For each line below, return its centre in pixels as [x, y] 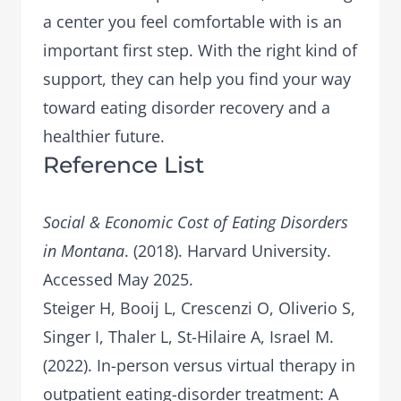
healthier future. [104, 136]
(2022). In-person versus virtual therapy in [199, 365]
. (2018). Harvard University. [228, 251]
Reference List [124, 165]
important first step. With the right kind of [200, 50]
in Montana [84, 251]
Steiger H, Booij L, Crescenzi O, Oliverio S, [199, 308]
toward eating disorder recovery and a [187, 107]
